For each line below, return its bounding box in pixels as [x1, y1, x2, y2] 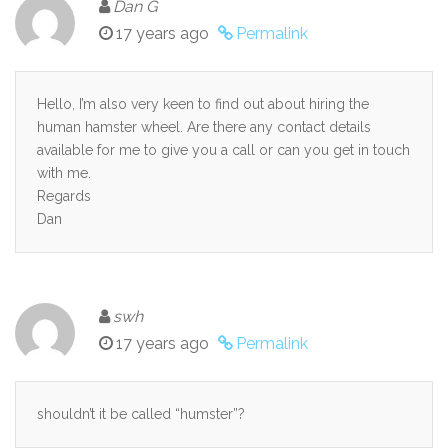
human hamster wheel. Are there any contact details [37, 118, 371, 135]
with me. [37, 164, 91, 181]
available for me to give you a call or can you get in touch [37, 141, 410, 158]
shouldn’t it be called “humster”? [37, 405, 245, 422]
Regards [37, 187, 91, 204]
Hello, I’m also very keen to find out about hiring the [37, 95, 369, 112]
